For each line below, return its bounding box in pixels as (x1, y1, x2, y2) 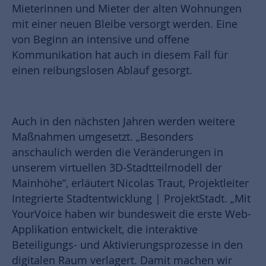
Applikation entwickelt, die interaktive (12, 223, 198, 237)
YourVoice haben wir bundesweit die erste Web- (12, 207, 251, 221)
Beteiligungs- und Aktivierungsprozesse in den (12, 238, 243, 252)
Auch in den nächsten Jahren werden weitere (12, 115, 235, 129)
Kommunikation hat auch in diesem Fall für (12, 48, 228, 62)
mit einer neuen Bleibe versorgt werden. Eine (12, 17, 237, 31)
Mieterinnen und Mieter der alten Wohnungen (12, 2, 242, 16)
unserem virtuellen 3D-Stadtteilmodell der (12, 161, 222, 175)
